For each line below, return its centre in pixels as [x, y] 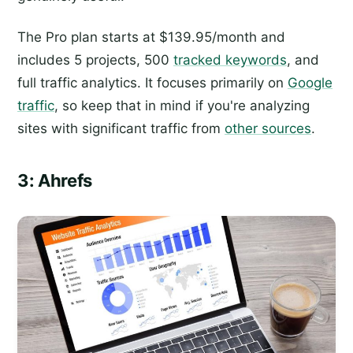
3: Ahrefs [55, 181]
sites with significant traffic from [121, 128]
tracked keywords [230, 59]
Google [310, 82]
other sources [268, 128]
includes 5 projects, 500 [95, 59]
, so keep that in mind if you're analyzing [182, 105]
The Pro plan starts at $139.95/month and [151, 37]
